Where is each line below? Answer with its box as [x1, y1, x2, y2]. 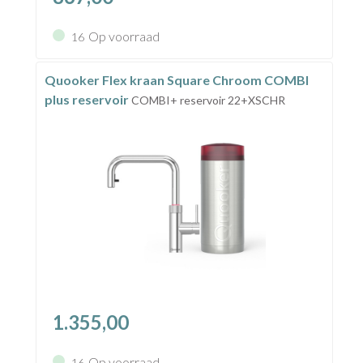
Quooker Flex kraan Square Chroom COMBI [44, 72, 309, 88]
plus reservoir [44, 92, 131, 108]
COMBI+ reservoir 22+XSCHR [130, 93, 285, 108]
